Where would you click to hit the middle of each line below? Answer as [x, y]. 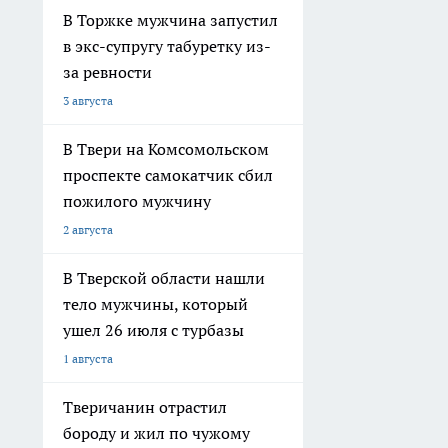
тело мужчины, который [155, 304]
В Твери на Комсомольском [166, 149]
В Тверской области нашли [164, 278]
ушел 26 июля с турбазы [153, 330]
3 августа [88, 101]
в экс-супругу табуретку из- [167, 46]
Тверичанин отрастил [145, 407]
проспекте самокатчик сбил [168, 175]
